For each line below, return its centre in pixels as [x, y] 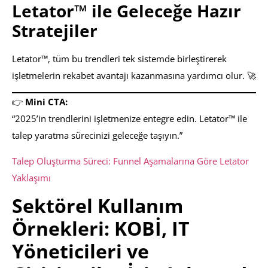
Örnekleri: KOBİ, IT [101, 229]
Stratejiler [55, 30]
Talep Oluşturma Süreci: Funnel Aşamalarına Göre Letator [130, 161]
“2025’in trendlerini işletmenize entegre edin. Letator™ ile [130, 119]
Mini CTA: [46, 102]
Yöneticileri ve [80, 251]
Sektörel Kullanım [98, 206]
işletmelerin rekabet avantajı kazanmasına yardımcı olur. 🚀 [134, 75]
